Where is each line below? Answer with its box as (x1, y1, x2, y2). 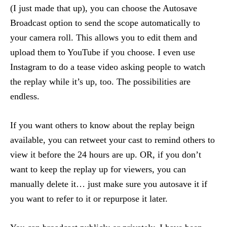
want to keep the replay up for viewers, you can (10, 164, 186, 174)
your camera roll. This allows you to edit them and (10, 32, 197, 43)
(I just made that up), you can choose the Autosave (10, 3, 197, 13)
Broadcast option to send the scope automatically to (10, 18, 200, 28)
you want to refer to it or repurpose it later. (10, 194, 168, 204)
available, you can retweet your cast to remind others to (10, 135, 215, 145)
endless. (10, 91, 40, 101)
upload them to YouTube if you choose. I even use (10, 47, 195, 57)
